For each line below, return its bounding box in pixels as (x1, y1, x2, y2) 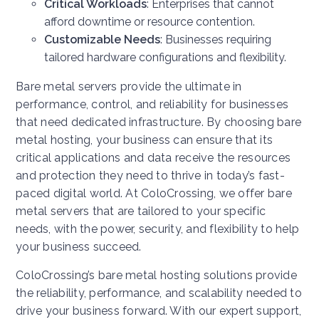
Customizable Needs (44, 33, 160, 47)
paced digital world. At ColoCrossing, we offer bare (16, 187, 292, 201)
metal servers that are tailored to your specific (16, 204, 266, 219)
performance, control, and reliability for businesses (16, 98, 288, 112)
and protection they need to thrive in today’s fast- (16, 169, 285, 183)
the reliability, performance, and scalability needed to (16, 286, 302, 300)
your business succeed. (16, 240, 142, 254)
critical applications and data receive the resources (16, 151, 291, 165)
